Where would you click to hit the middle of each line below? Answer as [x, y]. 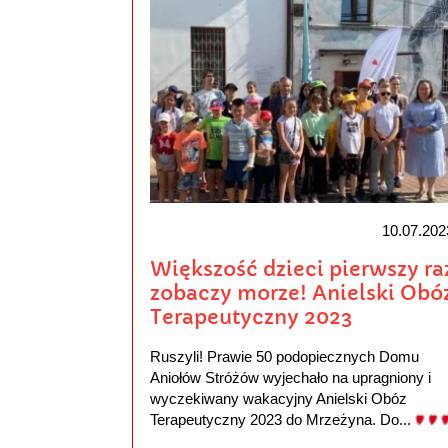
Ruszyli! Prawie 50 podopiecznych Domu [284, 357]
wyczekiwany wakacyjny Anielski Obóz [278, 399]
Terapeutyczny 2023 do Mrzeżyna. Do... [282, 420]
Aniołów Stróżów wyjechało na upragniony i [290, 378]
